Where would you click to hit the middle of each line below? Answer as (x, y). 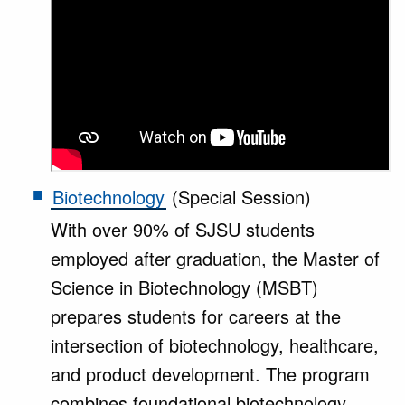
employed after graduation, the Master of (215, 258)
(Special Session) (239, 197)
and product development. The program (210, 374)
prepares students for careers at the (196, 316)
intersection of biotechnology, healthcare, (215, 345)
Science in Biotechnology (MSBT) (184, 287)
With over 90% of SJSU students (183, 229)
